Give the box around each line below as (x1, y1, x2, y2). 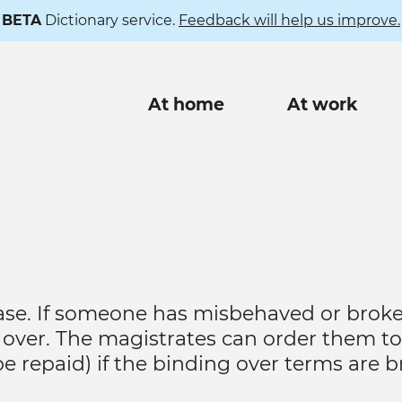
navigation (117, 115, 256, 146)
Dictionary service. (41, 12, 179, 29)
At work (287, 94, 358, 116)
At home (148, 94, 224, 116)
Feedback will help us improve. (179, 12, 400, 29)
